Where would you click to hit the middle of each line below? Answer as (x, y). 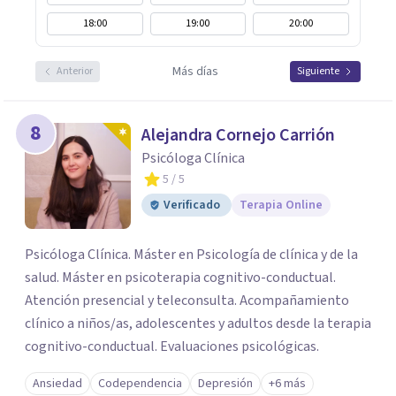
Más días (195, 72)
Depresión (225, 384)
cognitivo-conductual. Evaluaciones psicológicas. (172, 346)
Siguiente (318, 71)
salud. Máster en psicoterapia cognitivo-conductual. (180, 278)
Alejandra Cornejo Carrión (238, 135)
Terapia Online (281, 205)
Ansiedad (57, 384)
